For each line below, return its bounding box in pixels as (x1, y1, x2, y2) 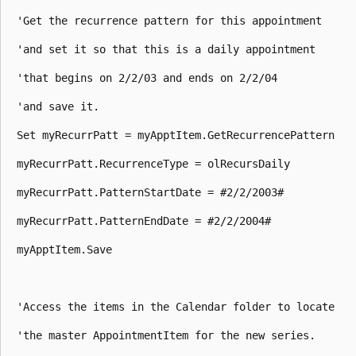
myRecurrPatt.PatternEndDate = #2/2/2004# (10, 214, 277, 227)
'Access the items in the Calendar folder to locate (10, 300, 341, 313)
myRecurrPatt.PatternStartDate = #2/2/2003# (10, 185, 290, 199)
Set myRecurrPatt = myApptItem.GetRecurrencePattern (10, 128, 341, 141)
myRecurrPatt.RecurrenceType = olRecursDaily (10, 157, 296, 170)
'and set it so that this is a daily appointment (10, 42, 322, 56)
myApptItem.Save (10, 242, 118, 256)
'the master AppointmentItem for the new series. (10, 328, 322, 342)
